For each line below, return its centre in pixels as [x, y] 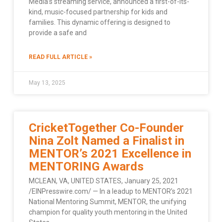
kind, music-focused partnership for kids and [98, 12]
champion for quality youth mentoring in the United [108, 212]
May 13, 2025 [47, 83]
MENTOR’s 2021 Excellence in [110, 153]
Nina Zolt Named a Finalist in [107, 140]
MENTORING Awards [86, 166]
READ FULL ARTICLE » [60, 57]
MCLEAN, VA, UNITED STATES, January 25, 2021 [104, 181]
